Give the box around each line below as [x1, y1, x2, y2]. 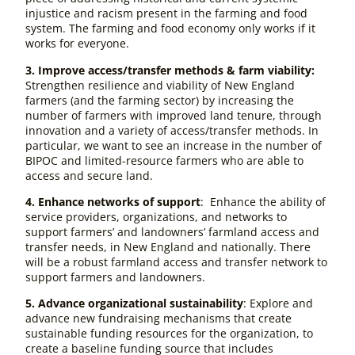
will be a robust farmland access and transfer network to [25, 254, 327, 269]
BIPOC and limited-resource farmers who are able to [25, 152, 303, 168]
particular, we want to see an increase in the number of [25, 137, 322, 153]
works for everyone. [25, 36, 132, 52]
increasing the [218, 92, 294, 108]
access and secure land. [25, 167, 153, 183]
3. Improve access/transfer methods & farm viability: [25, 62, 315, 78]
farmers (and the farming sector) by [25, 92, 215, 108]
